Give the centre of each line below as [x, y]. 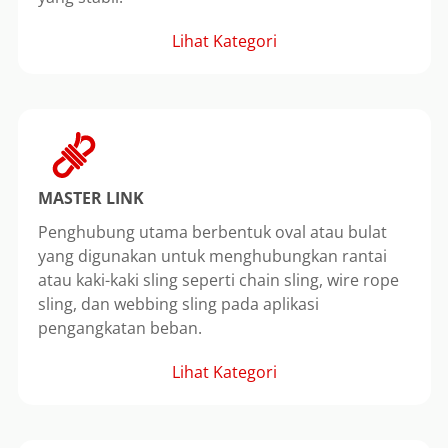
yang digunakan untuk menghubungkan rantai [212, 255]
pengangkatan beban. [119, 327]
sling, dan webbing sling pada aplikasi [178, 303]
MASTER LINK [90, 197]
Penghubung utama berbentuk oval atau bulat [212, 231]
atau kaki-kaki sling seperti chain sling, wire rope [218, 279]
